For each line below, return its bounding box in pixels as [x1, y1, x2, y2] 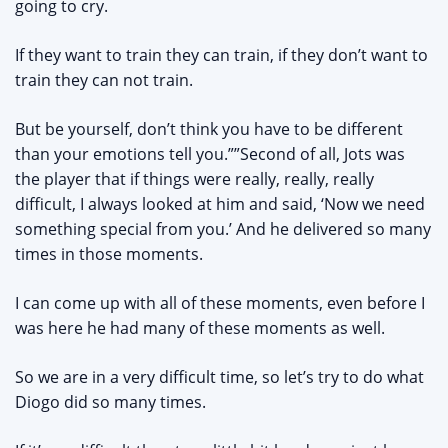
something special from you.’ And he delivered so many [15, 218, 431, 241]
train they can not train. [15, 69, 193, 92]
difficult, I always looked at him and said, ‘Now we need [15, 193, 425, 216]
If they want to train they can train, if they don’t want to [15, 44, 428, 67]
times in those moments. [15, 243, 203, 266]
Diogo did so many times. [15, 391, 206, 414]
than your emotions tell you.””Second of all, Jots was [15, 143, 405, 166]
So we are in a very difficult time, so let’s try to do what [15, 366, 424, 389]
